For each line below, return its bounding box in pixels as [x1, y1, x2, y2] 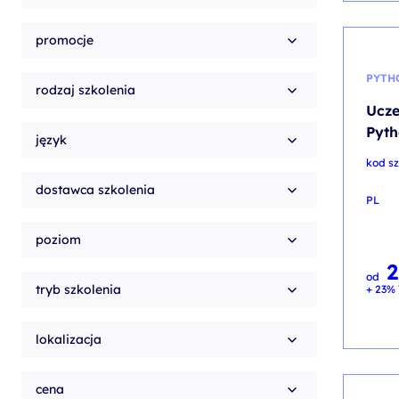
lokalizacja [36, 331, 102, 347]
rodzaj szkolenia [36, 82, 135, 98]
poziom [36, 232, 81, 248]
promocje [36, 32, 94, 48]
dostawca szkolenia [36, 182, 155, 198]
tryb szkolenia [36, 281, 121, 297]
